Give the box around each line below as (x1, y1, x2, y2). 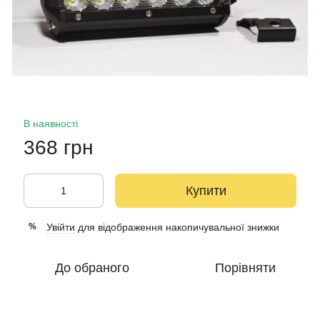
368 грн (24, 136, 93, 159)
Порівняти (215, 260, 276, 275)
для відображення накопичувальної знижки (75, 221, 279, 233)
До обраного (54, 260, 129, 275)
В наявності (24, 117, 78, 129)
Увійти (46, 221, 75, 233)
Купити (185, 183, 226, 198)
